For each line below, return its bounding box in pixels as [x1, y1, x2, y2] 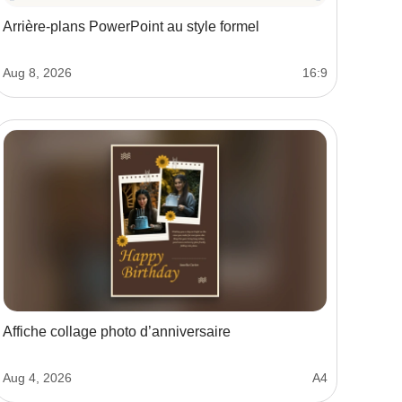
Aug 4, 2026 [3, 371, 72, 386]
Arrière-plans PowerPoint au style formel [3, 18, 259, 34]
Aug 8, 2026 [3, 65, 72, 80]
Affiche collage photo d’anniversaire [3, 324, 231, 340]
